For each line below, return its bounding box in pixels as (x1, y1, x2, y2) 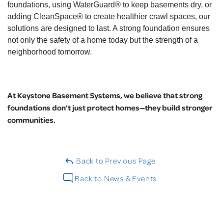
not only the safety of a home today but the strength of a (7, 36, 198, 45)
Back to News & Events (73, 173, 157, 184)
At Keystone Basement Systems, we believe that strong (7, 90, 202, 101)
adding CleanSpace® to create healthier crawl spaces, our (7, 12, 210, 21)
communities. (7, 115, 55, 125)
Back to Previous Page (74, 156, 156, 166)
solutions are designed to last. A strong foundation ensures (7, 24, 210, 33)
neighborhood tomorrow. (7, 48, 92, 56)
